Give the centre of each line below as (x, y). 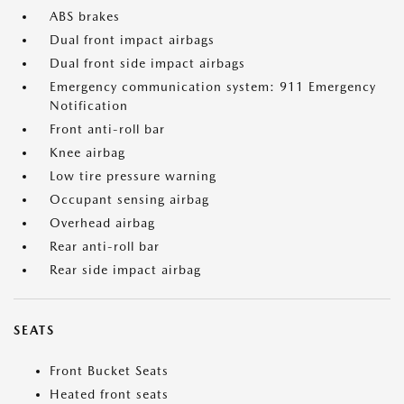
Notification (89, 106)
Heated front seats (109, 394)
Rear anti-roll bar (105, 246)
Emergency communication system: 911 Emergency (213, 87)
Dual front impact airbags (132, 40)
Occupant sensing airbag (129, 199)
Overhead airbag (102, 223)
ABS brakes (85, 16)
